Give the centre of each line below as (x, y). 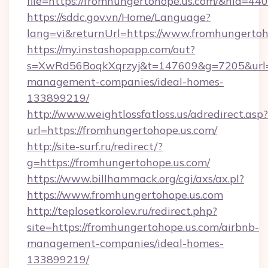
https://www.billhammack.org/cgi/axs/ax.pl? (135, 179)
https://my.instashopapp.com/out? (111, 49)
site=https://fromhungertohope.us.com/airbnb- (143, 227)
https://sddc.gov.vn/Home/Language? (119, 17)
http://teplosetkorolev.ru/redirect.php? (122, 211)
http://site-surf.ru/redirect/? (95, 146)
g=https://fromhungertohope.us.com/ (118, 162)
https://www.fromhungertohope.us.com (125, 195)
